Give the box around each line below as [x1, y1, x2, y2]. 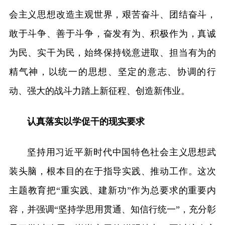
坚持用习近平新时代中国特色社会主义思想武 [27, 147, 216, 157]
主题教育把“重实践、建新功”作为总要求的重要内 [9, 185, 216, 195]
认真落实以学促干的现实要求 [27, 116, 145, 127]
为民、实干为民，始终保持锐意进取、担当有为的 [9, 47, 216, 58]
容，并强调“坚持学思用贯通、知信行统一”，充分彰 [9, 204, 216, 214]
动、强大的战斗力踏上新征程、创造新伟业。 [9, 85, 190, 96]
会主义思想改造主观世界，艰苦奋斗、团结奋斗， [9, 9, 216, 20]
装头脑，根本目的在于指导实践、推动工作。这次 [9, 166, 216, 176]
